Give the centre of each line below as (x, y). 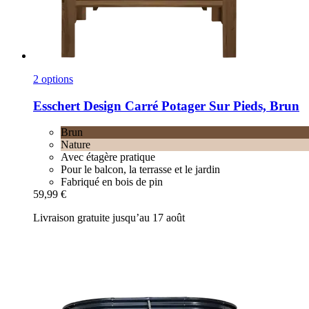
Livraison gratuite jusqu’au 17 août (109, 218)
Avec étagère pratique (108, 157)
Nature (76, 145)
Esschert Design (77, 106)
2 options (53, 79)
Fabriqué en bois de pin (112, 182)
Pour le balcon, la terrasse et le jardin (140, 170)
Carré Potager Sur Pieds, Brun (210, 106)
